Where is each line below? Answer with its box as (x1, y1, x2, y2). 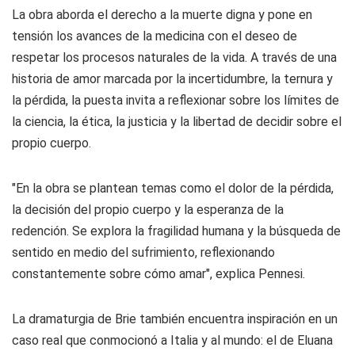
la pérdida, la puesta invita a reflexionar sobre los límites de (12, 93, 339, 109)
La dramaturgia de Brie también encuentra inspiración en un (12, 311, 338, 327)
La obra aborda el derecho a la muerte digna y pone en (12, 7, 312, 23)
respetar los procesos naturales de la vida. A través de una (12, 50, 337, 66)
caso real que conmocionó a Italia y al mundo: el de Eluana (12, 333, 333, 349)
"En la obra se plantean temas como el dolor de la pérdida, (12, 181, 334, 197)
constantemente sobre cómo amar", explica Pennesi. (12, 266, 305, 282)
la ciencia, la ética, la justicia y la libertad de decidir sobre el (12, 114, 342, 130)
